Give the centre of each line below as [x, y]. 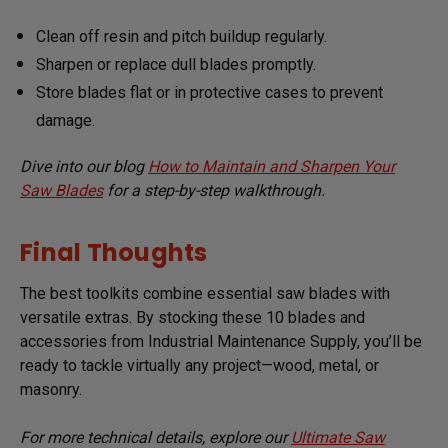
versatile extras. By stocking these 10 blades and [192, 317]
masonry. [51, 389]
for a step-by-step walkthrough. [214, 190]
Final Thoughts [114, 252]
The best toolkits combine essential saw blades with [205, 293]
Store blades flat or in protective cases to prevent [210, 92]
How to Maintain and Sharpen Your [271, 166]
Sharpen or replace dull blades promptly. [176, 64]
